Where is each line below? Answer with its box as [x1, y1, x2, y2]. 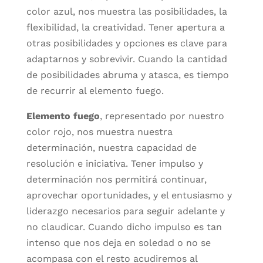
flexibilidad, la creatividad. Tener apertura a [26, 21, 225, 33]
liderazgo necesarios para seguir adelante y [26, 205, 225, 217]
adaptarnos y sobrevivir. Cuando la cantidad [26, 53, 227, 65]
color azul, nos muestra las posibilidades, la [26, 5, 227, 17]
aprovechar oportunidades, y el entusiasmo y [26, 189, 232, 201]
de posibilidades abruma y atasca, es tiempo [26, 69, 229, 80]
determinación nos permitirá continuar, [26, 173, 207, 185]
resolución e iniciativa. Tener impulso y [26, 157, 203, 169]
